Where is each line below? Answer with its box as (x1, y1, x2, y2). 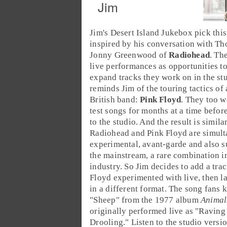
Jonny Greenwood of (90, 50, 169, 60)
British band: (90, 95, 140, 105)
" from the (116, 195, 155, 205)
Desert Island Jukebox (110, 28, 193, 38)
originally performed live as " (90, 206, 199, 216)
